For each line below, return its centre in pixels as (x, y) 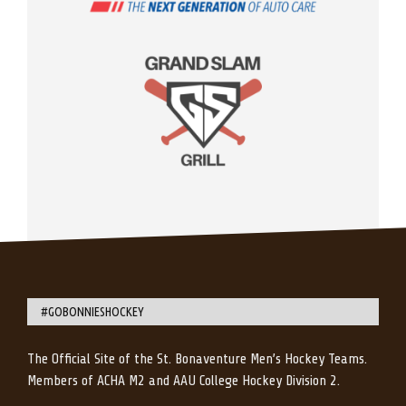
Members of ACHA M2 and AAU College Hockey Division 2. (184, 381)
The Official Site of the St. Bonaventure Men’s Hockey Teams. (197, 359)
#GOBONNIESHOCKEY (92, 312)
